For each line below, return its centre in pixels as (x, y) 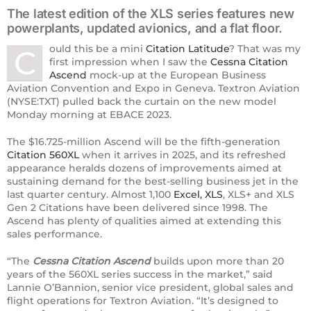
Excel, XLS (198, 195)
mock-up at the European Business (176, 75)
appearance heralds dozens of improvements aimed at (144, 168)
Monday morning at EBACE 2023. (89, 115)
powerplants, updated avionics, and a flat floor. (145, 28)
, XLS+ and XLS (259, 195)
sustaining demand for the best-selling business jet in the (153, 182)
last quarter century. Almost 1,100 (90, 195)
